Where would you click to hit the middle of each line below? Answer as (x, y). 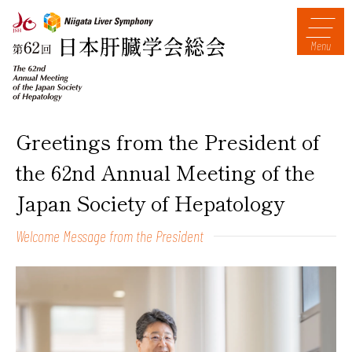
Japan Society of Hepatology (150, 202)
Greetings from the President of (168, 141)
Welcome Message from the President (110, 236)
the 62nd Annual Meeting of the (165, 172)
